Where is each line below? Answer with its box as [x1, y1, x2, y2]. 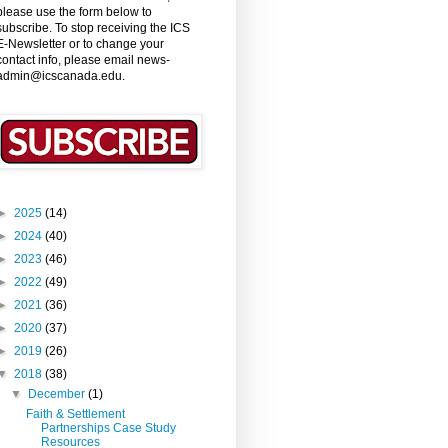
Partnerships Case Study [40, 420, 176, 435]
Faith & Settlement [25, 406, 125, 421]
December [28, 386, 89, 401]
